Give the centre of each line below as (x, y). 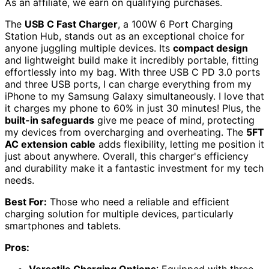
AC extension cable (50, 144)
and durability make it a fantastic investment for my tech (134, 168)
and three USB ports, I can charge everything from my (128, 84)
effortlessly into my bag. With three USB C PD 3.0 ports (132, 72)
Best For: (26, 202)
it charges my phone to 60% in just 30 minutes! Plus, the (133, 108)
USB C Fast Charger (71, 24)
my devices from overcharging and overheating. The (125, 132)
